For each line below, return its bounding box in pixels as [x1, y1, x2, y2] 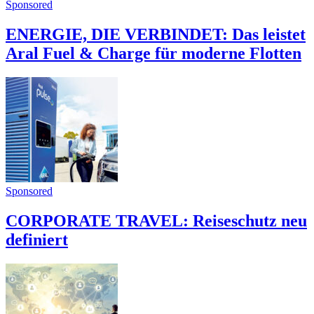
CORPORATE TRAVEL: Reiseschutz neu [6, 212, 307, 231]
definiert [6, 231, 68, 250]
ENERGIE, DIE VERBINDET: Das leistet [6, 25, 306, 44]
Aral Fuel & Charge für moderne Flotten [6, 44, 301, 63]
